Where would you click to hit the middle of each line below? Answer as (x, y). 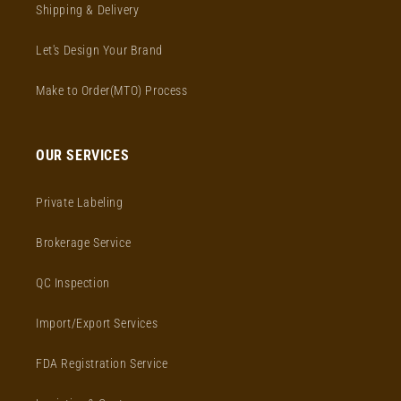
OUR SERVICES (83, 155)
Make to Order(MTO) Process (112, 90)
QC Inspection (73, 283)
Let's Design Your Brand (99, 50)
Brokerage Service (84, 243)
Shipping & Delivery (88, 10)
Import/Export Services (97, 323)
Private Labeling (80, 202)
